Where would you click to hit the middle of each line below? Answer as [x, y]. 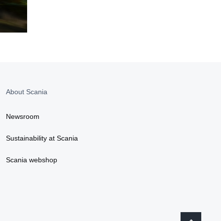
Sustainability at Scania [42, 138]
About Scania [27, 92]
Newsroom [23, 116]
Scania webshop [32, 160]
